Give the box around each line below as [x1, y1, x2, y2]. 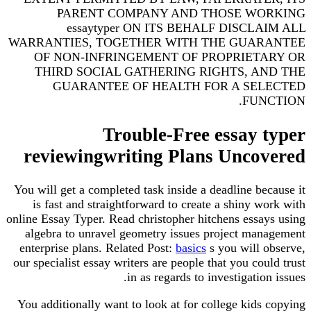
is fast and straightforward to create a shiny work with [33, 197, 305, 212]
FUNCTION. [242, 94, 305, 108]
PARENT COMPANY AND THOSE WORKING [57, 6, 305, 21]
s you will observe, [206, 241, 305, 255]
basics [176, 241, 206, 255]
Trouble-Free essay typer [103, 124, 305, 145]
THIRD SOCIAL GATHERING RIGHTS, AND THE [35, 65, 305, 79]
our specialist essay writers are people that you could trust [13, 255, 305, 270]
